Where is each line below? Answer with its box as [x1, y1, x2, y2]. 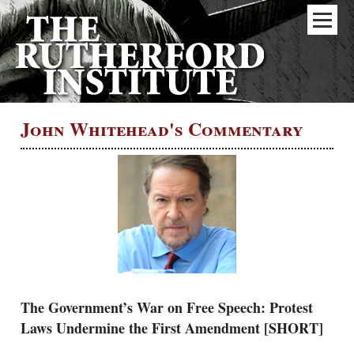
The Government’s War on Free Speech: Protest [21, 297, 313, 318]
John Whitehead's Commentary [21, 114, 303, 142]
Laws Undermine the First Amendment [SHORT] [21, 318, 323, 339]
